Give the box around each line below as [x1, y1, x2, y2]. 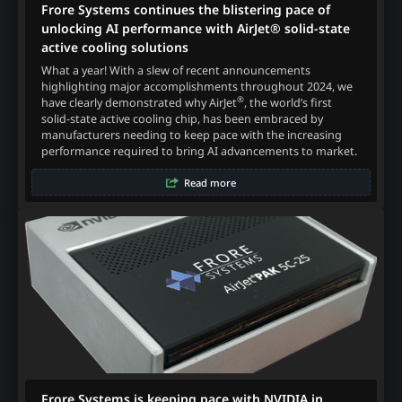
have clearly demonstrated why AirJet [40, 94, 237, 110]
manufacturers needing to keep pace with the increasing [40, 127, 342, 143]
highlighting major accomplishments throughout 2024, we [40, 78, 353, 94]
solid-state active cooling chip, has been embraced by [40, 110, 323, 127]
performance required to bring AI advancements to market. [40, 143, 357, 159]
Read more [183, 175, 236, 189]
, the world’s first [243, 94, 332, 110]
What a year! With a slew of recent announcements [40, 62, 310, 78]
